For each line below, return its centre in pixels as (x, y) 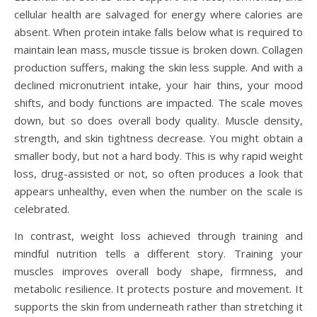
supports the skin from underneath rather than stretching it (158, 307)
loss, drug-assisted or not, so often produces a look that (158, 174)
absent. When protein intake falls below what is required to (158, 32)
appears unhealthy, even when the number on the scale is (158, 191)
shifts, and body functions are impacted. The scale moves (158, 103)
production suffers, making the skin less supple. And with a (158, 68)
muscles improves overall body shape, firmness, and (158, 271)
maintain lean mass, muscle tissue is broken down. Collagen (158, 50)
